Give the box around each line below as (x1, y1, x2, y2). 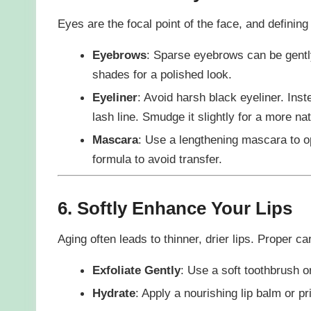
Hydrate (92, 286, 135, 301)
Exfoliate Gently (92, 263, 180, 278)
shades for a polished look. (92, 67, 232, 82)
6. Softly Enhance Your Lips (57, 197, 292, 219)
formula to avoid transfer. (92, 152, 222, 167)
